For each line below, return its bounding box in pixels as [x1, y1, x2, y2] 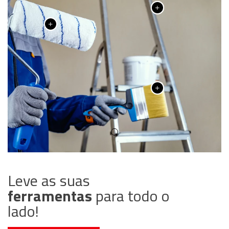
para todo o [92, 184, 170, 208]
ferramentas [8, 184, 92, 208]
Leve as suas [8, 168, 90, 192]
